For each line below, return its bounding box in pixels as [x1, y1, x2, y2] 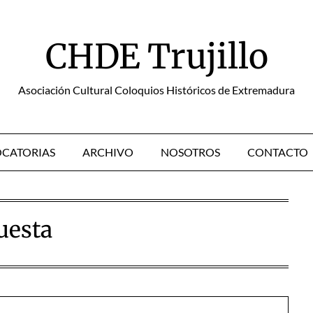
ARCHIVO [82, 145, 133, 159]
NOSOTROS [161, 145, 220, 159]
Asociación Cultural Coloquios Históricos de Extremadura [18, 83, 295, 96]
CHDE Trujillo [45, 36, 268, 78]
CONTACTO [247, 145, 308, 159]
